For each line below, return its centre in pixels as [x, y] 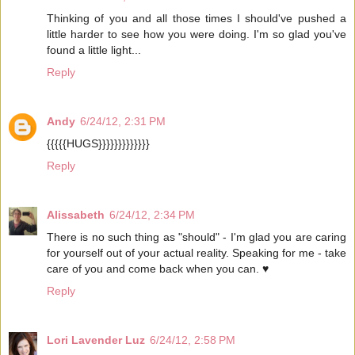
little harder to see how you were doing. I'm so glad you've [197, 34]
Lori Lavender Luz [96, 340]
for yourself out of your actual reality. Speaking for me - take [197, 252]
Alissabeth [76, 214]
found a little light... [94, 50]
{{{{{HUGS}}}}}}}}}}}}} [98, 143]
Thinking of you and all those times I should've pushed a [197, 18]
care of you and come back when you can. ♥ [158, 268]
